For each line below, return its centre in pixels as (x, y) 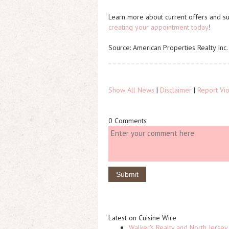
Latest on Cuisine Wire (142, 218)
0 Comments (128, 121)
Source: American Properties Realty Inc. (168, 48)
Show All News (131, 90)
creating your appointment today (158, 27)
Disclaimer (176, 90)
